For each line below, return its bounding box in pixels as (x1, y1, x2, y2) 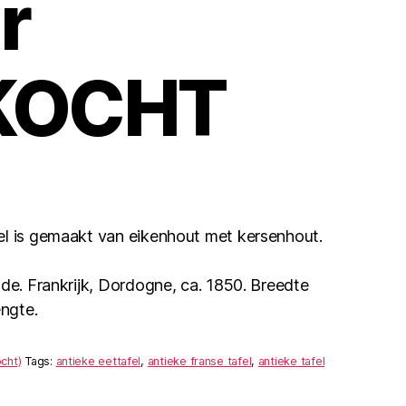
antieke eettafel (55, 354, 141, 369)
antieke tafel (257, 354, 325, 369)
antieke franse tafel (147, 354, 252, 369)
